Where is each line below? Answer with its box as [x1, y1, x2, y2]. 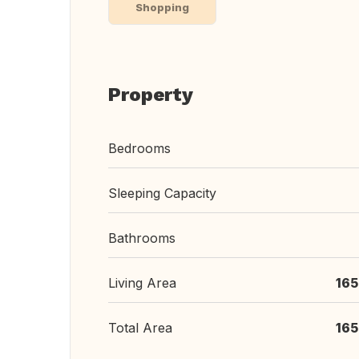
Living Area [108, 275, 176, 291]
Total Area [108, 320, 172, 336]
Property [108, 83, 193, 106]
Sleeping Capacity [108, 185, 216, 201]
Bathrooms [108, 230, 175, 246]
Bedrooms [108, 140, 171, 156]
